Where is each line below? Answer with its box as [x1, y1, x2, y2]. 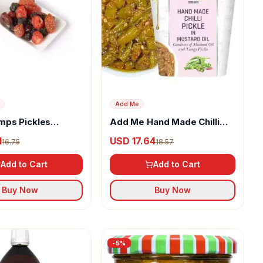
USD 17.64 [110, 134, 156, 147]
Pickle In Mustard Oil [110, 127, 199, 139]
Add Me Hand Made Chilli [110, 116, 220, 127]
